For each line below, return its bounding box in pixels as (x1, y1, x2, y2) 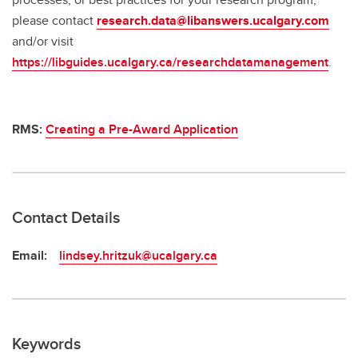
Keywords (12, 332, 81, 356)
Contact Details (12, 205, 120, 229)
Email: (12, 246, 47, 265)
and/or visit (12, 32, 74, 51)
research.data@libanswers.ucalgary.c (97, 11, 311, 30)
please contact (12, 11, 97, 30)
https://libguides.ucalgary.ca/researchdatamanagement (12, 53, 328, 72)
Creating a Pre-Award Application (46, 120, 238, 139)
